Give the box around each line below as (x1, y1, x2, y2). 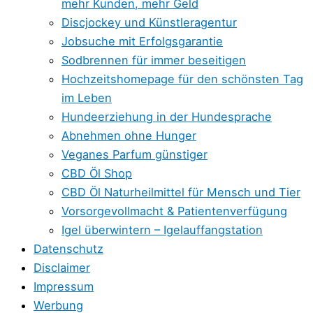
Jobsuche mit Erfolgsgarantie (61, 34, 223, 49)
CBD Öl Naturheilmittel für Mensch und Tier (61, 185, 300, 200)
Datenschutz (34, 242, 103, 256)
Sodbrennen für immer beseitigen (61, 53, 246, 68)
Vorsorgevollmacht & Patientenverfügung (61, 204, 287, 219)
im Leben (61, 91, 112, 105)
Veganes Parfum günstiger (61, 147, 208, 162)
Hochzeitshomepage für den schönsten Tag (61, 72, 303, 87)
